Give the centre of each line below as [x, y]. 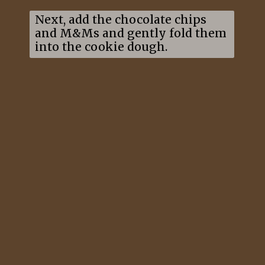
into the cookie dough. [101, 47]
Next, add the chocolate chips [120, 20]
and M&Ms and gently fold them [130, 33]
